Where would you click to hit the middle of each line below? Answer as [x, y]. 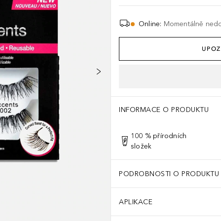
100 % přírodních [159, 136]
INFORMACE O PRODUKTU [164, 110]
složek [141, 146]
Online [149, 24]
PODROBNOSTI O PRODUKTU [169, 174]
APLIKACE [136, 202]
